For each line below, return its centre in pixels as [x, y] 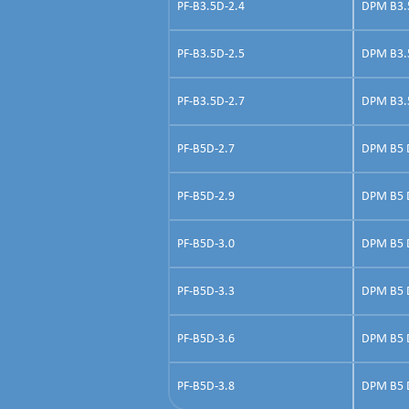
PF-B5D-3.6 [206, 339]
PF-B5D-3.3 [206, 291]
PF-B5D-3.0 [206, 244]
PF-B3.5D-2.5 [211, 54]
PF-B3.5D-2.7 [211, 101]
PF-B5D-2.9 [206, 196]
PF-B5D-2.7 [206, 149]
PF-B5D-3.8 [206, 386]
